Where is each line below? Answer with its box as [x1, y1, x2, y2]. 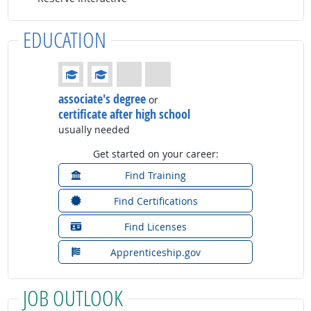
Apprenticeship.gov [110, 245, 201, 259]
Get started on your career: [92, 146, 219, 160]
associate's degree [58, 90, 146, 107]
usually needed [58, 122, 130, 136]
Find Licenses [124, 219, 187, 233]
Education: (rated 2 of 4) [58, 61, 169, 75]
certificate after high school [58, 105, 190, 122]
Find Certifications [113, 194, 198, 208]
